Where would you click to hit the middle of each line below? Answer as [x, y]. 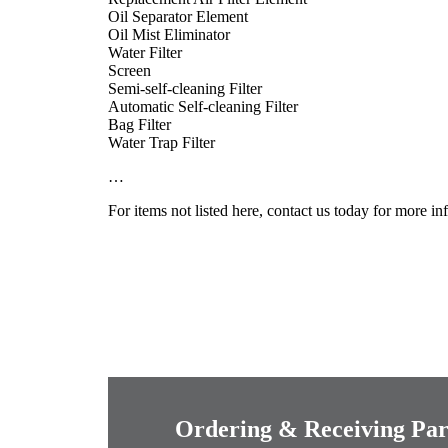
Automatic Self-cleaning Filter [203, 106]
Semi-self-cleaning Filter [185, 88]
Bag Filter [139, 124]
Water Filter [145, 52]
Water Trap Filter [161, 142]
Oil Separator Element [178, 16]
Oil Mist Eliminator [169, 34]
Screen [129, 70]
